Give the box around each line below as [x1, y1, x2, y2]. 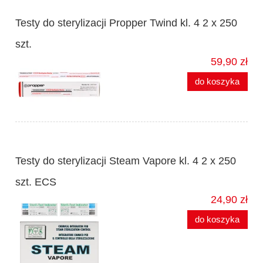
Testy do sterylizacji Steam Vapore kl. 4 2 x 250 [15, 155, 236, 167]
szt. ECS [15, 176, 56, 188]
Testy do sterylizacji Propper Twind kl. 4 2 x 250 [15, 17, 237, 29]
